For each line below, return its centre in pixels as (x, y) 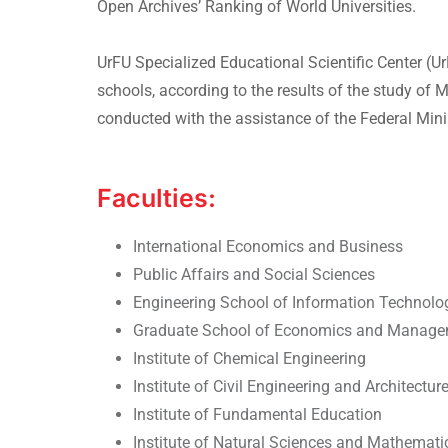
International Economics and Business (270, 246)
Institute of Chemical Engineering (249, 358)
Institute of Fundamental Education (257, 414)
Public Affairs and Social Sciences (254, 274)
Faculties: (156, 197)
